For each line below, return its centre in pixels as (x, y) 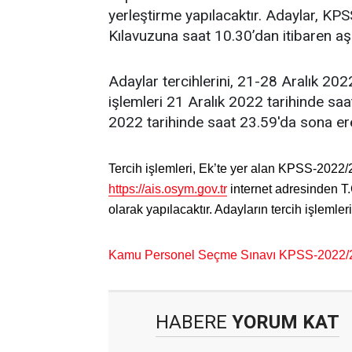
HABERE (191, 322)
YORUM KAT (283, 322)
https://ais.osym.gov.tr (168, 189)
